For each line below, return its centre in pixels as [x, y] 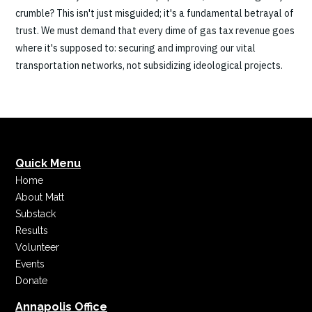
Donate [31, 281]
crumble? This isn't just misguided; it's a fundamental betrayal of [155, 13]
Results [32, 231]
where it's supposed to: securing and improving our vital [135, 48]
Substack [36, 214]
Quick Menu [48, 163]
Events [30, 264]
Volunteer [37, 247]
